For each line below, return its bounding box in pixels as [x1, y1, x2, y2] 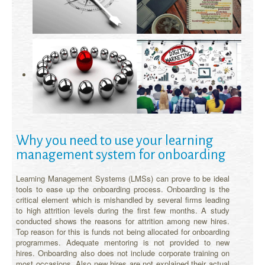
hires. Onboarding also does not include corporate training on [16, 247, 230, 258]
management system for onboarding [16, 147, 226, 162]
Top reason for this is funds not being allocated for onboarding [16, 225, 230, 237]
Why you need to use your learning [16, 132, 214, 148]
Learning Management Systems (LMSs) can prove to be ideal [16, 172, 230, 184]
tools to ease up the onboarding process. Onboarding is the [16, 183, 230, 195]
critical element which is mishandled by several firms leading [16, 193, 230, 205]
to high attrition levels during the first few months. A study [16, 204, 230, 216]
